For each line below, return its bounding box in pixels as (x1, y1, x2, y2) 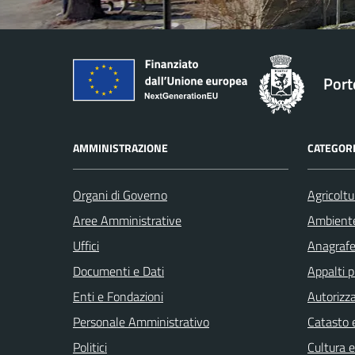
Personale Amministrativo (73, 311, 209, 331)
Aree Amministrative (73, 210, 181, 230)
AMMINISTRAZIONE (73, 139, 168, 156)
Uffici (73, 235, 99, 255)
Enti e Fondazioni (73, 286, 163, 306)
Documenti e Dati (73, 261, 164, 281)
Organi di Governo (73, 185, 167, 204)
